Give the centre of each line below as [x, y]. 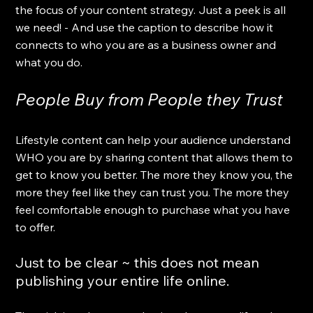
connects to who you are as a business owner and [147, 44]
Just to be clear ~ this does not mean [139, 262]
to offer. [37, 227]
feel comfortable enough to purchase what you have [154, 209]
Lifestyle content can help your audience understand [155, 139]
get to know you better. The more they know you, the [156, 174]
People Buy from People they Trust [150, 99]
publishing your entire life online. [123, 280]
